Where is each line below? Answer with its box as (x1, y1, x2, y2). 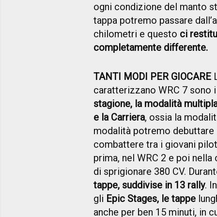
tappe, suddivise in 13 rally (93, 179, 205, 191)
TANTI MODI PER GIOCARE (93, 71, 211, 83)
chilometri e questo (93, 28, 180, 40)
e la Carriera (93, 111, 145, 124)
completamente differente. (93, 42, 210, 54)
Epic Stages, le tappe (106, 193, 196, 205)
